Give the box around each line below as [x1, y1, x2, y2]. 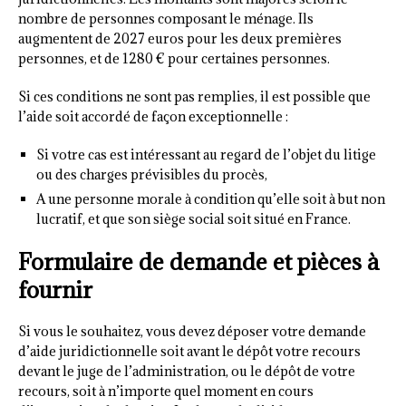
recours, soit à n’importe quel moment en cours [18, 382, 314, 400]
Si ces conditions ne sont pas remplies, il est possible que [18, 87, 371, 105]
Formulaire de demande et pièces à [18, 246, 379, 276]
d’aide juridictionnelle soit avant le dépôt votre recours [18, 342, 361, 360]
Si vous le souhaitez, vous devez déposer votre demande [18, 322, 366, 340]
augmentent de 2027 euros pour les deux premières [18, 29, 342, 47]
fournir [18, 274, 92, 304]
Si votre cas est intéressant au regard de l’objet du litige [36, 145, 376, 163]
